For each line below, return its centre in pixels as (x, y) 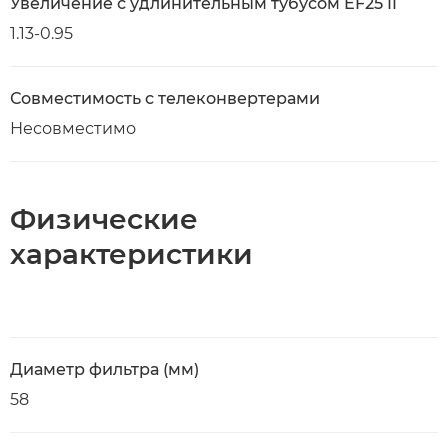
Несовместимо (73, 128)
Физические (104, 219)
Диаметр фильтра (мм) (104, 369)
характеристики (131, 254)
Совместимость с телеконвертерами (165, 98)
